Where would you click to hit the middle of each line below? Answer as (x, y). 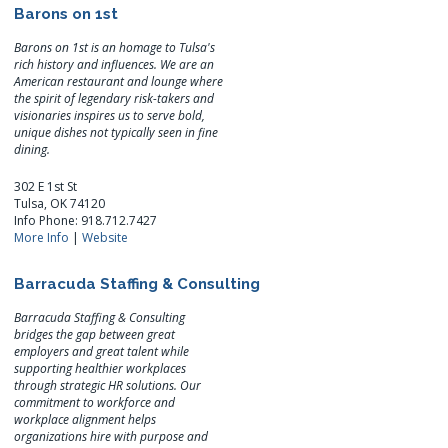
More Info (42, 237)
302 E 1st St (46, 186)
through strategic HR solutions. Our (108, 385)
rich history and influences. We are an (114, 64)
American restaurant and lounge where (119, 81)
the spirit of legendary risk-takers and (114, 98)
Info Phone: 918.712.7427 (86, 220)
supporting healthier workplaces (100, 368)
